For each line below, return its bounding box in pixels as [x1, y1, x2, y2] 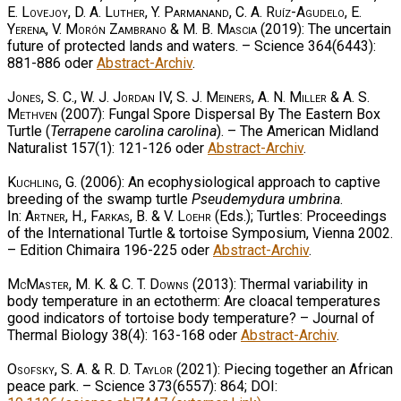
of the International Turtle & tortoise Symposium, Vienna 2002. [7, 224, 393, 242]
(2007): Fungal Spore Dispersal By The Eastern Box [57, 105, 380, 123]
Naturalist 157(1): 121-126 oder [7, 139, 208, 157]
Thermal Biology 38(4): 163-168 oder [7, 326, 241, 344]
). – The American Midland [217, 122, 379, 140]
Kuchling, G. [7, 173, 81, 191]
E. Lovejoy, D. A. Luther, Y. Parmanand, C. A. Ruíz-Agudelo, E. [7, 3, 362, 21]
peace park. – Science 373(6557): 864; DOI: [7, 377, 277, 395]
